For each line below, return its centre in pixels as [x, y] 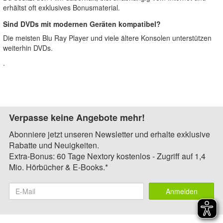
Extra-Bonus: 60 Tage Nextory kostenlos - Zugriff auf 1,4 [107, 156]
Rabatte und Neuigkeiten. [54, 145]
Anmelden [181, 191]
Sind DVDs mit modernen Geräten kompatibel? [82, 24]
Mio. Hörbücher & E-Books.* [58, 167]
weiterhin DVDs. [28, 48]
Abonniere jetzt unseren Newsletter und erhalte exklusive [110, 134]
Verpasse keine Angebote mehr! [77, 117]
